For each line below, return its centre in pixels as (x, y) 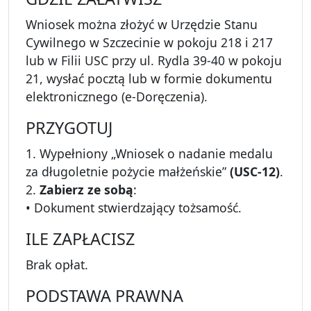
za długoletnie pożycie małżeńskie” (128, 172)
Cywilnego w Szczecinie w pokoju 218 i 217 (149, 43)
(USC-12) (255, 172)
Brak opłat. (57, 265)
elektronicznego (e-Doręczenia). (117, 97)
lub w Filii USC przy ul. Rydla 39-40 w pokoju (154, 61)
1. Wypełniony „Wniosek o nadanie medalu (149, 154)
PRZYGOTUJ (69, 128)
